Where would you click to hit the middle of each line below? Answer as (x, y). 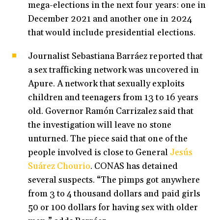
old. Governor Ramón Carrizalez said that (111, 111)
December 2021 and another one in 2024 (110, 19)
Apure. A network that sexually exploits (106, 84)
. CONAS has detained (134, 166)
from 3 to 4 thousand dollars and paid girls (114, 194)
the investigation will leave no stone (100, 125)
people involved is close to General (99, 153)
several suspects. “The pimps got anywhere (114, 180)
